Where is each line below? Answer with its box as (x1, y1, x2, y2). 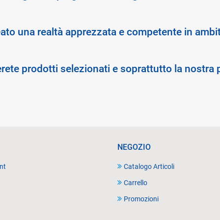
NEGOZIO (117, 142, 151, 152)
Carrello (124, 179, 147, 187)
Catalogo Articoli (124, 163, 174, 171)
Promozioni (124, 195, 159, 203)
